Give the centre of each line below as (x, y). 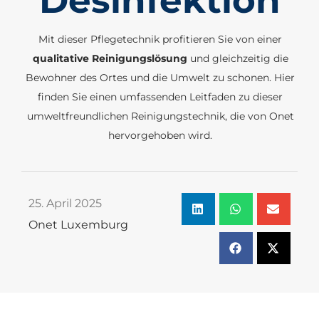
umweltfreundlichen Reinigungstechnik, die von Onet (160, 116)
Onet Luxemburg (78, 224)
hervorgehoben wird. (160, 135)
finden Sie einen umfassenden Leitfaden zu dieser (160, 96)
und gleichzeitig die (237, 58)
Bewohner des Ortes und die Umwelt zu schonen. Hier (160, 77)
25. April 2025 (65, 203)
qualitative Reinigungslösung (110, 58)
